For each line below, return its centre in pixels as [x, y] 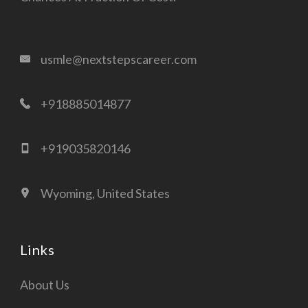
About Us [45, 284]
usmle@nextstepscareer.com [119, 59]
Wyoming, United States [105, 193]
